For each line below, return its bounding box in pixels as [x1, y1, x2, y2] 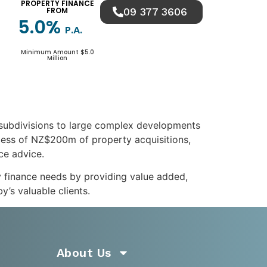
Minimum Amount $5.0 [20, 48, 94, 57]
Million [47, 54, 68, 63]
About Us [56, 245, 111, 260]
